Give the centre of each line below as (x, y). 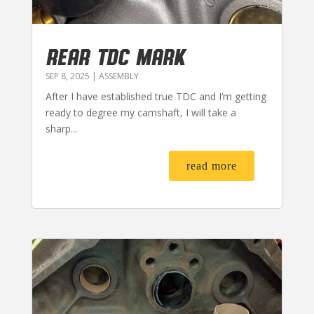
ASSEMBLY (118, 76)
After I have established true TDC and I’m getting (156, 97)
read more (212, 166)
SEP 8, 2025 (67, 76)
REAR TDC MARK (115, 56)
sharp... (61, 129)
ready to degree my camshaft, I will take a (141, 113)
